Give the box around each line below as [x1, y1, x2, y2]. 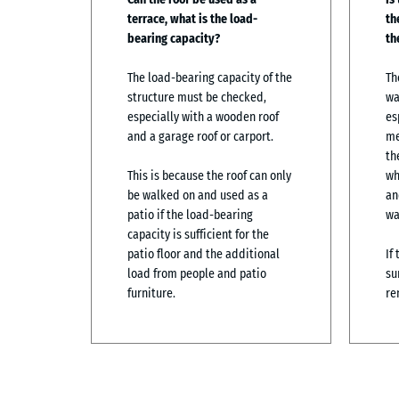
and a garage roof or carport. [127, 128, 273, 144]
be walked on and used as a [127, 187, 268, 203]
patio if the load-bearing [127, 207, 253, 223]
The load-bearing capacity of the [127, 69, 292, 85]
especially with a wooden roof [127, 109, 279, 125]
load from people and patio [127, 265, 266, 281]
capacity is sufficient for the [127, 226, 269, 242]
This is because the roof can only [127, 167, 291, 183]
